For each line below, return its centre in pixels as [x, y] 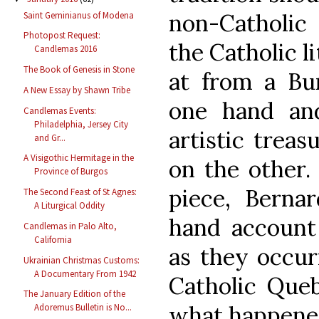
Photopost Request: [62, 36]
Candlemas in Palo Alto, [70, 226]
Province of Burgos [71, 172]
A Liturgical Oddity [70, 206]
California [53, 239]
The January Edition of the [75, 294]
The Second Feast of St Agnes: [80, 192]
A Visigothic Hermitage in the [79, 158]
